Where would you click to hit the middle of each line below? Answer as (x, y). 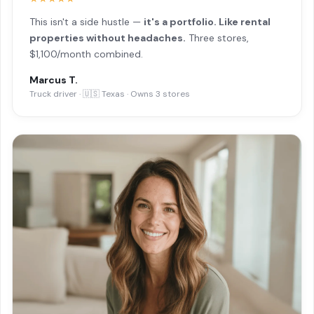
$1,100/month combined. (86, 54)
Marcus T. (54, 80)
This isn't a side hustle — (87, 21)
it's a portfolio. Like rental (207, 21)
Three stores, (217, 37)
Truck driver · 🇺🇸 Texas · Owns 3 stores (110, 94)
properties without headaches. (108, 37)
